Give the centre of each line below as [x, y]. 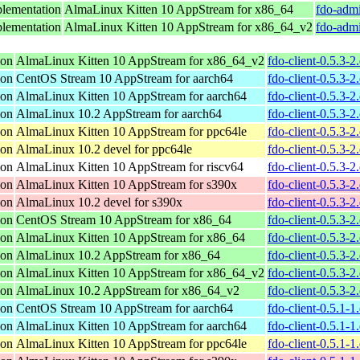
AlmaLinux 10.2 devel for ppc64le [104, 149]
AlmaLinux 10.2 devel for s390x [99, 202]
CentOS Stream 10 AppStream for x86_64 [124, 219]
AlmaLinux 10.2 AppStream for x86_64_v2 [128, 290]
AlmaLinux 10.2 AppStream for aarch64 [119, 113]
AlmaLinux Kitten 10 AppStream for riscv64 [130, 166]
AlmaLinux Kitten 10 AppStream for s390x [127, 184]
